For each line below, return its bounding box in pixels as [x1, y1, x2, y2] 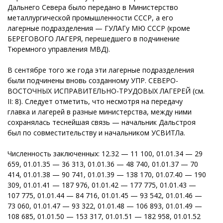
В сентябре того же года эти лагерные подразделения [7, 65, 194, 75]
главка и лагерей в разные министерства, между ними [7, 107, 192, 116]
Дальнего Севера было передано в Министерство [7, 2, 178, 12]
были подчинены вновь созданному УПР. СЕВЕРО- [7, 75, 178, 85]
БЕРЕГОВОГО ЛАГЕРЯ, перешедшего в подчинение [7, 33, 180, 43]
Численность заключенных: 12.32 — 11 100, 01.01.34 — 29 [7, 148, 203, 158]
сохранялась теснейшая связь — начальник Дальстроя [7, 117, 196, 127]
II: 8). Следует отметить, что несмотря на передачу [7, 96, 183, 106]
